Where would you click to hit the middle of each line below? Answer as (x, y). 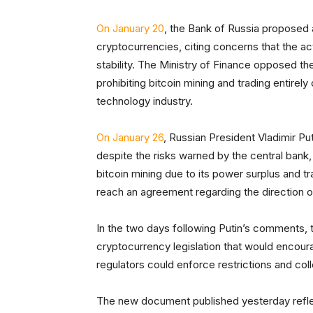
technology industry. (145, 101)
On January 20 (130, 29)
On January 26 (130, 138)
